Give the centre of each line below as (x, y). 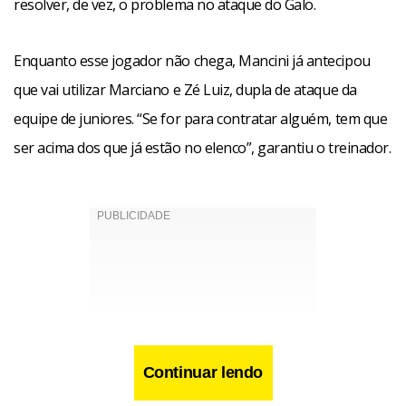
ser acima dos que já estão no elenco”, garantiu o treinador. (203, 148)
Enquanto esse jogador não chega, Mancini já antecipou (192, 61)
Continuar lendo (203, 372)
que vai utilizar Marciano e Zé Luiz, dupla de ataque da (185, 90)
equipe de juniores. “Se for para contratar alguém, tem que (201, 119)
